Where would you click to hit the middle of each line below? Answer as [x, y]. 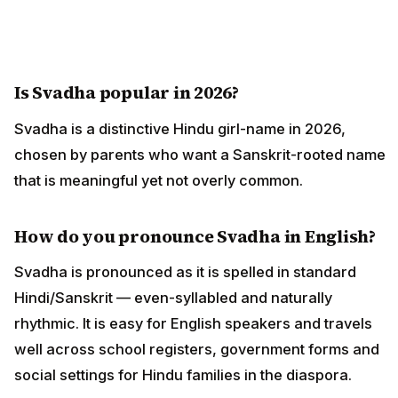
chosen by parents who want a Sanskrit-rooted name [200, 154]
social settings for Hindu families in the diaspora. [183, 375]
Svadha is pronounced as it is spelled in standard [185, 272]
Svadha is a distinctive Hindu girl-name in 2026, [180, 128]
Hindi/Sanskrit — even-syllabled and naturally [173, 298]
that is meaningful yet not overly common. [159, 180]
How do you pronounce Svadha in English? [195, 236]
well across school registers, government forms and [197, 350]
